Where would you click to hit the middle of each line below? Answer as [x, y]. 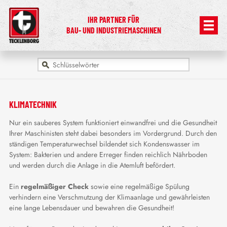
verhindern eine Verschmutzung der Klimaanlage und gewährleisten [109, 197]
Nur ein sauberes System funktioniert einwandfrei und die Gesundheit [113, 122]
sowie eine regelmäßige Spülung [139, 186]
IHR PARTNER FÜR [113, 20]
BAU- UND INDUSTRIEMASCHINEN [113, 30]
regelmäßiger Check [54, 186]
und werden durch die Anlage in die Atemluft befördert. [92, 165]
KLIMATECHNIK [33, 104]
